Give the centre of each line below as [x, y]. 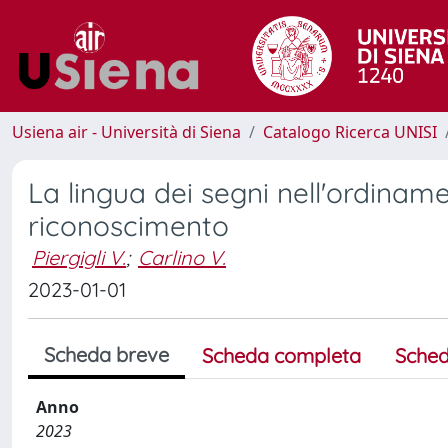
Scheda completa [281, 355]
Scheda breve [106, 354]
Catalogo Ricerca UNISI [350, 132]
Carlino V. [182, 257]
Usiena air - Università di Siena [126, 132]
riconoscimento [128, 225]
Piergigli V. [79, 257]
